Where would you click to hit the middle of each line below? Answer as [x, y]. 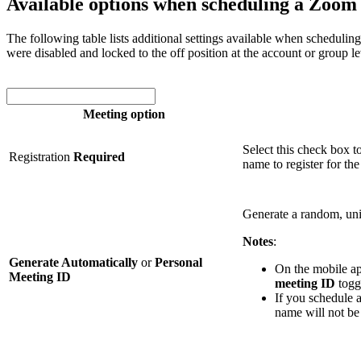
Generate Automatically [73, 262]
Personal [178, 262]
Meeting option [124, 114]
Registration [41, 156]
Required [99, 156]
